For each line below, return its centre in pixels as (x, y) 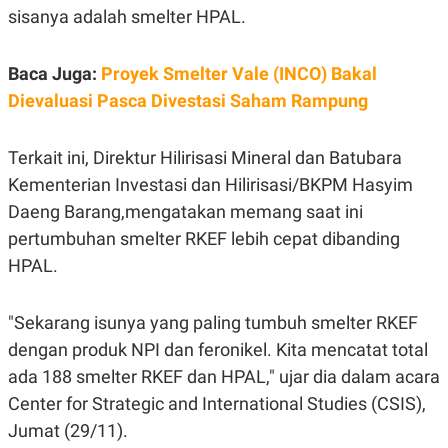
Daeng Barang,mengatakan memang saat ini (185, 211)
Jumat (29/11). (68, 430)
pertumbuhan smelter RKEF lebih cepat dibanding (204, 238)
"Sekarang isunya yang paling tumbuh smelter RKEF (213, 322)
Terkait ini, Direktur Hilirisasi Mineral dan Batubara (205, 157)
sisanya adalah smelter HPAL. (127, 16)
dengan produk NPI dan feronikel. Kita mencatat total (218, 349)
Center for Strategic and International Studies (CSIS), (217, 403)
